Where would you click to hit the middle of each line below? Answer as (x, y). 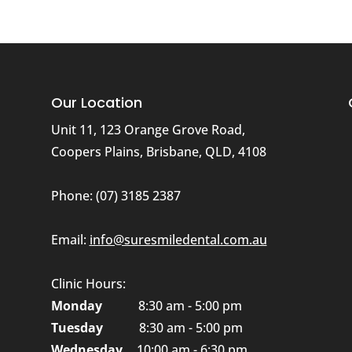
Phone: (73, 195)
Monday (76, 305)
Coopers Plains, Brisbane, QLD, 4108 (158, 151)
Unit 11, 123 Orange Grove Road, (148, 129)
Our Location (96, 102)
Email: (70, 239)
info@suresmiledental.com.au (178, 239)
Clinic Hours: (88, 283)
